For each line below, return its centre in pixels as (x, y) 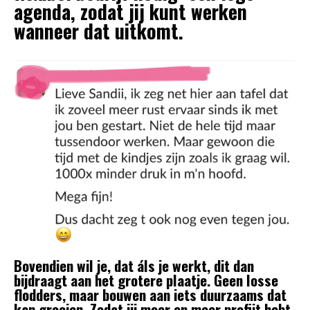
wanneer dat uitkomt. (99, 30)
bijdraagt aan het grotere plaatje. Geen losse (146, 280)
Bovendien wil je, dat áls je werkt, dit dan (134, 265)
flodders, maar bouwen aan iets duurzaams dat (150, 294)
